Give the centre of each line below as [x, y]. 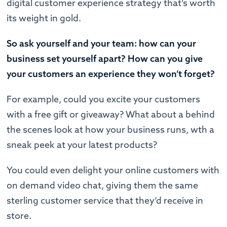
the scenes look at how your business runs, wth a [111, 129]
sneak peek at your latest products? [83, 144]
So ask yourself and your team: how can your [102, 43]
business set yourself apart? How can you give [105, 58]
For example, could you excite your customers [104, 99]
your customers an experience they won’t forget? [112, 73]
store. [20, 215]
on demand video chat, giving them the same [103, 185]
